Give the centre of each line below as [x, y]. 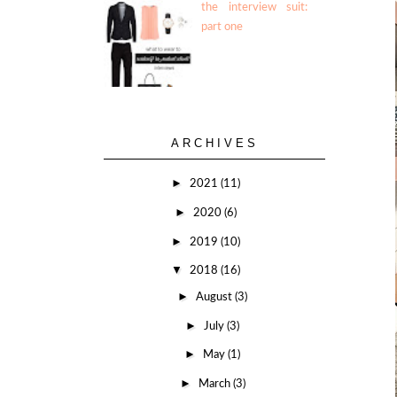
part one [222, 27]
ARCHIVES [214, 143]
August [216, 297]
